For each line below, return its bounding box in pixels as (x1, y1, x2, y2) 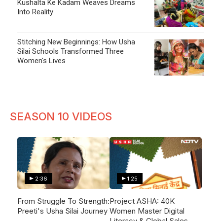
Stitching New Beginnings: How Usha (17, 37, 135, 46)
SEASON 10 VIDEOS (10, 110, 112, 123)
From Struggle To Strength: (17, 196, 110, 206)
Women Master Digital (110, 206, 185, 216)
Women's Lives (17, 56, 66, 65)
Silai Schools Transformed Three (17, 46, 124, 56)
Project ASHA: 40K (110, 196, 175, 206)
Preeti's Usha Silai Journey (17, 206, 108, 216)
